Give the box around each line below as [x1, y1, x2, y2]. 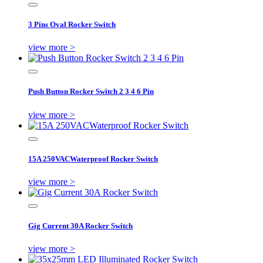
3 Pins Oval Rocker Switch [28, 20, 116, 29]
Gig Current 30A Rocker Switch [28, 221, 133, 231]
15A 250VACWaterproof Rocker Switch [28, 154, 158, 163]
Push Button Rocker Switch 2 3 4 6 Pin [28, 87, 154, 96]
